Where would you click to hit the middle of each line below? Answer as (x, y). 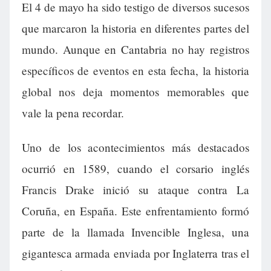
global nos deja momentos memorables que (135, 92)
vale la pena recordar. (73, 113)
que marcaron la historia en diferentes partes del (135, 28)
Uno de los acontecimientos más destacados (135, 148)
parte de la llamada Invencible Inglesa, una (135, 232)
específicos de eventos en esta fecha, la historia (135, 71)
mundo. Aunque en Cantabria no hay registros (135, 50)
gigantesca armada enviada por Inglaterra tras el (135, 253)
